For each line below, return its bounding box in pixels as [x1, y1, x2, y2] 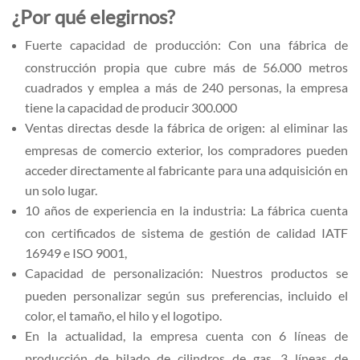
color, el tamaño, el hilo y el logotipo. [25, 308, 222, 322]
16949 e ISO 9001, [25, 245, 127, 260]
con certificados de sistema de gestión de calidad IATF [25, 225, 348, 239]
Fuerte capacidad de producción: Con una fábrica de [25, 37, 348, 53]
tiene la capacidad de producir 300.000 [25, 100, 237, 114]
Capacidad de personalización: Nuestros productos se [25, 265, 348, 281]
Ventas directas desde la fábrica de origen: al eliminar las [25, 120, 348, 136]
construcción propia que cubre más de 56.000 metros [25, 59, 348, 74]
